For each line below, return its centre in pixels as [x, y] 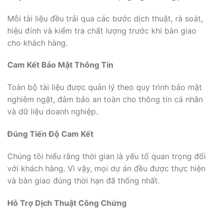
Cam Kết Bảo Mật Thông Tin [60, 65]
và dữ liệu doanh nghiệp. [53, 112]
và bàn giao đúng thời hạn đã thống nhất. [83, 180]
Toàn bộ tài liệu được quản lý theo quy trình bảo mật [105, 87]
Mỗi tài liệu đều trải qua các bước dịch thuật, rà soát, [105, 18]
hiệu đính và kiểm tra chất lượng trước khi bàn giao [102, 30]
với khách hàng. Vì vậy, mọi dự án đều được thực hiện [106, 168]
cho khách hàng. [37, 43]
